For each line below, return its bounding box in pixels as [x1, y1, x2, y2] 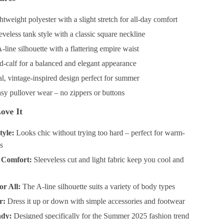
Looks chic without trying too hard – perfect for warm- [14, 129, 185, 137]
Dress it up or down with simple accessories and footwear [5, 197, 185, 205]
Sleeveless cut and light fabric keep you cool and [32, 155, 184, 164]
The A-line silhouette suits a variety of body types [21, 182, 175, 191]
